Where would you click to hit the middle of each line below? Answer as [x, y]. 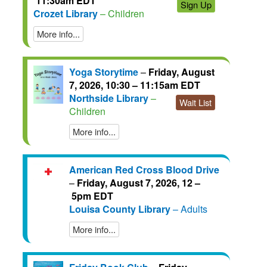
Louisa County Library [120, 209]
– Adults [189, 209]
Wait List [195, 102]
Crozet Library [66, 13]
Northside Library [109, 98]
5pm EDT [91, 195]
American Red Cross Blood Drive [144, 169]
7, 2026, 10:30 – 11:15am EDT [135, 85]
